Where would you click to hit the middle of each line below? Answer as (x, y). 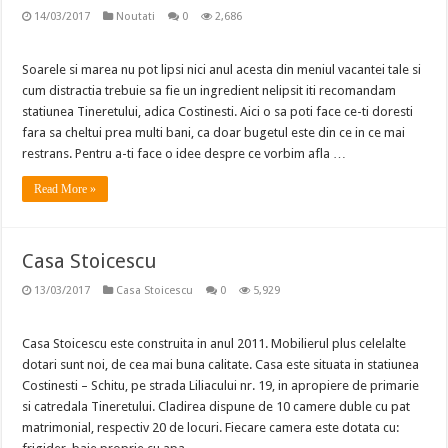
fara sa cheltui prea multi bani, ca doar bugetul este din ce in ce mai (214, 132)
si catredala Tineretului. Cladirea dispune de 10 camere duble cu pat (216, 406)
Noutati (136, 16)
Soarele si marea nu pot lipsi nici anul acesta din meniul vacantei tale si (222, 69)
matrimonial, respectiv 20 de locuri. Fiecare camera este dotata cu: (211, 427)
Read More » (65, 189)
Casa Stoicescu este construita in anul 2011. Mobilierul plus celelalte (214, 343)
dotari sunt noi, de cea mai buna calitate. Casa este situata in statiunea (221, 364)
